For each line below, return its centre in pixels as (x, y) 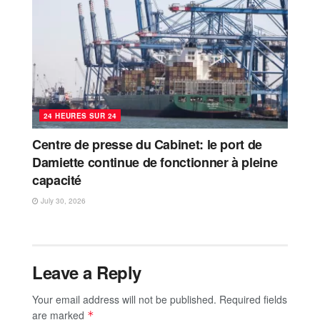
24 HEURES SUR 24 (80, 116)
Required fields (253, 300)
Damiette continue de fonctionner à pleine (155, 162)
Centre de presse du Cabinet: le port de (147, 145)
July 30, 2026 (62, 201)
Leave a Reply (87, 272)
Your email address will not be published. (124, 300)
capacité (57, 180)
